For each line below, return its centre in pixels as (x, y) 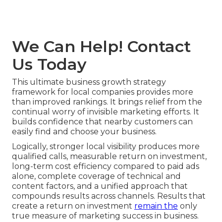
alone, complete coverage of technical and (96, 176)
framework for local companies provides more (103, 92)
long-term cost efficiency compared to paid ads (106, 166)
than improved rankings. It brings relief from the (107, 102)
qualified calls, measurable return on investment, (109, 156)
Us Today (49, 64)
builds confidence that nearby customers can (102, 121)
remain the (156, 206)
